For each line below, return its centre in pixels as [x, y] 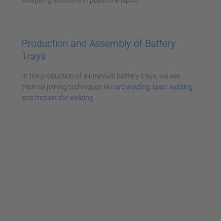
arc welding [132, 87]
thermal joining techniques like [68, 87]
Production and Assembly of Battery [99, 43]
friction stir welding [64, 97]
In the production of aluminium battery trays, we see [101, 76]
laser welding [173, 87]
